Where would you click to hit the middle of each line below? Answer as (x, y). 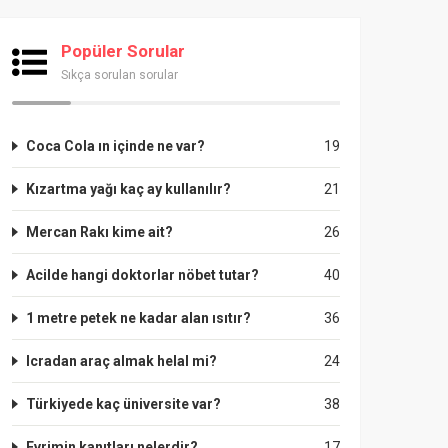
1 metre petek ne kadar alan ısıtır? (138, 318)
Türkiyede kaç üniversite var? (123, 404)
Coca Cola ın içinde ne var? (115, 146)
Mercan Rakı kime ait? (99, 232)
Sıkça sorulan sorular (119, 75)
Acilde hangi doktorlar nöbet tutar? (142, 275)
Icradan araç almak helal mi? (121, 361)
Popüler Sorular (123, 51)
